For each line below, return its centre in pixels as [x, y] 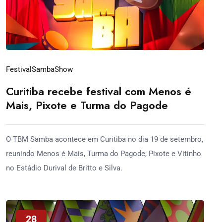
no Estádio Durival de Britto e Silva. [64, 168]
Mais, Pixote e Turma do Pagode [87, 105]
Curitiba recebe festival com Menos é [99, 91]
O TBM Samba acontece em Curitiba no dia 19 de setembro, [105, 139]
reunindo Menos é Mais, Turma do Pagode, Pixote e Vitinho [104, 153]
